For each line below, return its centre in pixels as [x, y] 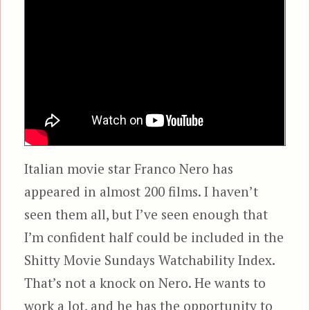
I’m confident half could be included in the [154, 237]
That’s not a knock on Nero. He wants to [145, 283]
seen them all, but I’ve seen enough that [146, 215]
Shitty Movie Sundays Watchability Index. [150, 260]
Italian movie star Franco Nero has [129, 169]
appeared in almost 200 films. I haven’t [142, 192]
